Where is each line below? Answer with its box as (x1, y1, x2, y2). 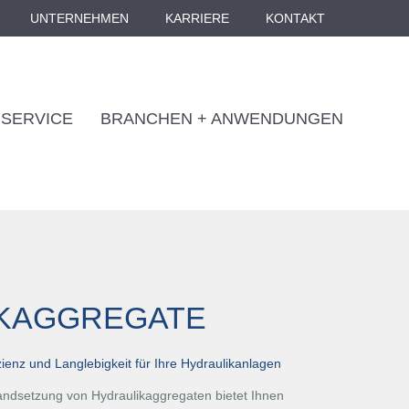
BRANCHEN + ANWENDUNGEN (100, 110, 343, 128)
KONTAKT (266, 11, 325, 26)
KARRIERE (165, 11, 229, 26)
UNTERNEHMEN (30, 11, 129, 26)
